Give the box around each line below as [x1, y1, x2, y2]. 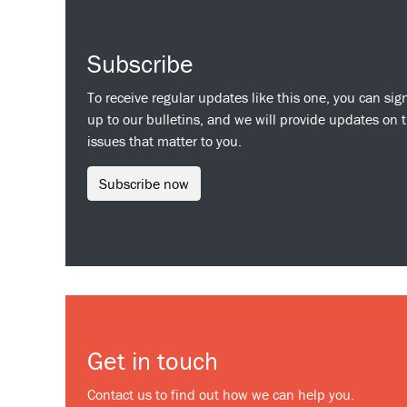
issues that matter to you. [87, 132, 242, 150]
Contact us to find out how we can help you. [87, 385, 354, 403]
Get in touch [87, 345, 218, 376]
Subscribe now [99, 174, 189, 193]
